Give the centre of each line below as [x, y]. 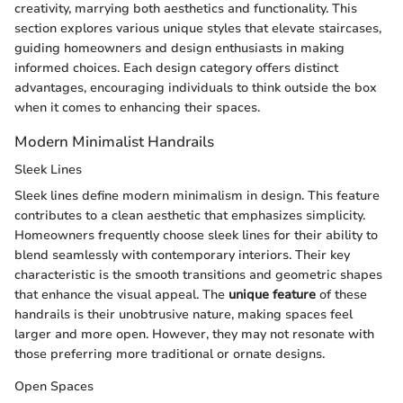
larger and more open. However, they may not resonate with [194, 334]
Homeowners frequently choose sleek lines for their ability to [196, 235]
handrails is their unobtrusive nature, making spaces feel [184, 314]
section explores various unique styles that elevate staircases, [198, 28]
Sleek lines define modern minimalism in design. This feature [197, 195]
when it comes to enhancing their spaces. [137, 107]
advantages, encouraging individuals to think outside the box [196, 87]
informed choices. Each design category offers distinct [176, 67]
